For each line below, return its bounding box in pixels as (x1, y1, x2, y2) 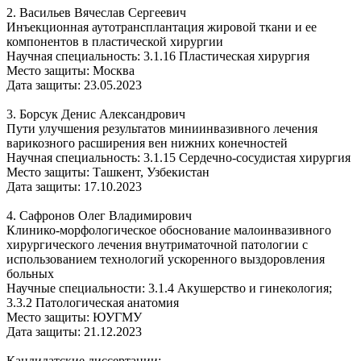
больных (6, 266, 54, 280)
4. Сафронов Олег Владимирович (6, 208, 192, 222)
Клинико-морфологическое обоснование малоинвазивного (6, 222, 331, 237)
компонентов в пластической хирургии (6, 34, 223, 48)
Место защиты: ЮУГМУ (6, 309, 142, 324)
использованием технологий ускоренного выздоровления (6, 251, 325, 266)
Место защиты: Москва (6, 63, 135, 77)
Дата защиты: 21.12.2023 (6, 324, 142, 338)
